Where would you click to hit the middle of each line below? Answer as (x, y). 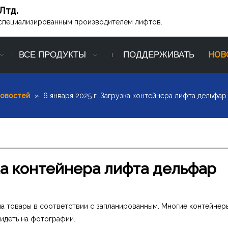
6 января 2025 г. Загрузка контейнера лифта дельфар (135, 96)
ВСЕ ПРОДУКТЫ (52, 55)
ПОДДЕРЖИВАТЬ (159, 55)
